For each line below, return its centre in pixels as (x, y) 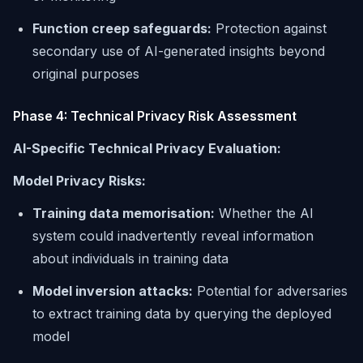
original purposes (86, 74)
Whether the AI (264, 213)
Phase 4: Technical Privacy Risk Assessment (155, 116)
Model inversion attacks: (113, 291)
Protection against (269, 28)
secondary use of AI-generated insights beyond (179, 51)
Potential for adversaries (270, 291)
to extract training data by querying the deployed (182, 314)
